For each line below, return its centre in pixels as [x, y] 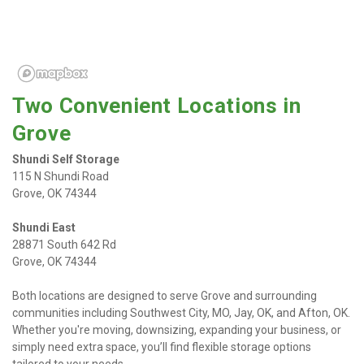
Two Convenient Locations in [157, 106]
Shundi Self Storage [66, 159]
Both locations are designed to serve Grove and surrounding [165, 296]
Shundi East [44, 227]
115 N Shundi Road [61, 176]
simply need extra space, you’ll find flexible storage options [162, 347]
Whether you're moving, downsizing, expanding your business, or [177, 330]
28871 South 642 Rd [64, 245]
